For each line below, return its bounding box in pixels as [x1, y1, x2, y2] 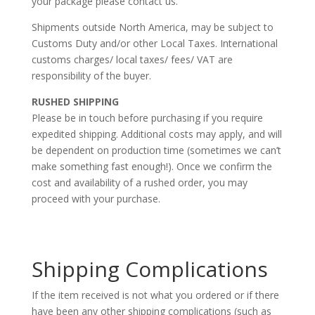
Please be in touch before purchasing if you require [31, 111, 263, 124]
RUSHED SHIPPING [31, 95, 119, 108]
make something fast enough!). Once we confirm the [31, 160, 272, 173]
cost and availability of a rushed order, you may [31, 176, 247, 189]
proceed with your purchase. [31, 192, 160, 205]
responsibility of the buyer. [31, 69, 151, 82]
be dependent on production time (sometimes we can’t [31, 143, 281, 157]
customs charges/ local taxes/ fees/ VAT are [31, 53, 233, 66]
